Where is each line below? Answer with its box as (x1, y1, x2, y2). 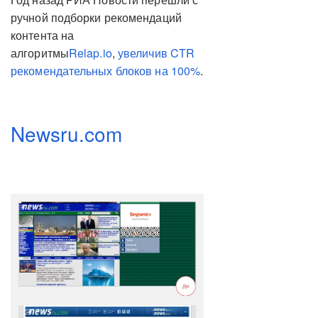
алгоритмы (11, 45, 69, 62)
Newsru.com (11, 119, 122, 148)
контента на (11, 27, 75, 44)
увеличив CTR (117, 45, 195, 62)
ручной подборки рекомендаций (11, 9, 182, 26)
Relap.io (68, 45, 112, 62)
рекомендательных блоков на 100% (11, 62, 201, 79)
